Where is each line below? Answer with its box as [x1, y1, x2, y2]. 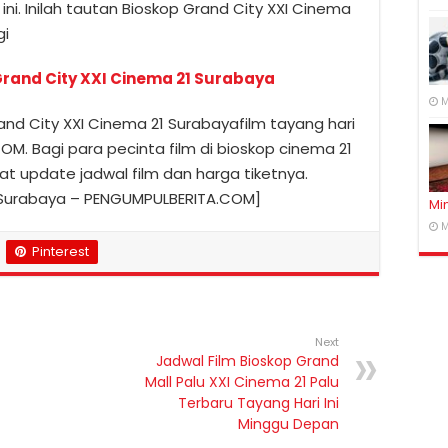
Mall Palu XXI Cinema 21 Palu [145, 372, 339, 392]
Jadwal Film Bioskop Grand [156, 351, 339, 371]
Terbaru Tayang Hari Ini [178, 393, 339, 413]
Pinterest [32, 242, 89, 261]
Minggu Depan [238, 414, 339, 434]
